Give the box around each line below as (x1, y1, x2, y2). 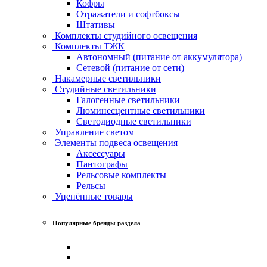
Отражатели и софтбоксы (76, 8, 180, 19)
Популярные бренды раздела (52, 219, 141, 226)
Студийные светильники (52, 83, 156, 94)
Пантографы (76, 159, 128, 169)
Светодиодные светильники (76, 116, 191, 126)
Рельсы (76, 180, 105, 191)
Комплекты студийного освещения (52, 30, 197, 41)
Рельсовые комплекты (76, 169, 166, 180)
